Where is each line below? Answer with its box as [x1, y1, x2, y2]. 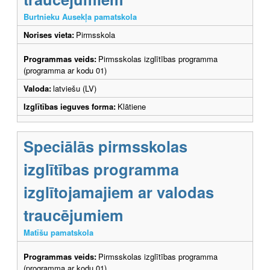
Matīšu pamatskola [24, 226, 93, 238]
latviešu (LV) [53, 82, 96, 94]
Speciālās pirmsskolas [24, 134, 187, 157]
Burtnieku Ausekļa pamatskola [24, 10, 137, 22]
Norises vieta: [24, 28, 74, 40]
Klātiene [118, 100, 146, 112]
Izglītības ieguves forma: [24, 100, 116, 112]
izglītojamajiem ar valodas [24, 180, 214, 203]
